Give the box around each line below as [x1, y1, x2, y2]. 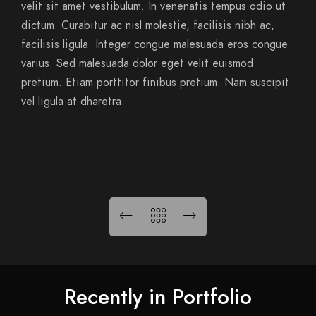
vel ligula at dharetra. [21, 94, 125, 109]
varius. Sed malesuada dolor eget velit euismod [21, 56, 253, 71]
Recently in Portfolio [64, 282, 252, 312]
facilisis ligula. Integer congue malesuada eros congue [21, 37, 288, 52]
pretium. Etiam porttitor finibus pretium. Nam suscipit [21, 75, 289, 90]
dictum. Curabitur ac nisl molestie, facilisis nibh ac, [21, 18, 274, 33]
